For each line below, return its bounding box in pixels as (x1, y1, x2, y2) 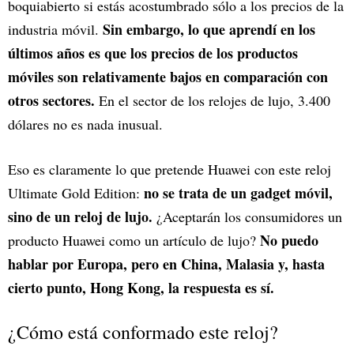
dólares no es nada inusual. (8, 115, 163, 134)
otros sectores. (8, 90, 95, 111)
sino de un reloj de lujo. (8, 206, 153, 228)
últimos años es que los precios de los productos (8, 43, 298, 64)
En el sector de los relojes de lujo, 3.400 (95, 91, 330, 111)
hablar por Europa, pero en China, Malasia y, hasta (8, 254, 325, 275)
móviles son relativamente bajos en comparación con (8, 66, 328, 88)
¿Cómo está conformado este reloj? (8, 319, 278, 345)
